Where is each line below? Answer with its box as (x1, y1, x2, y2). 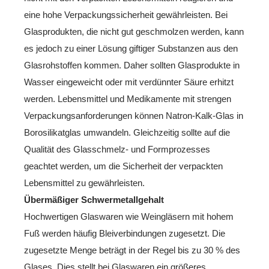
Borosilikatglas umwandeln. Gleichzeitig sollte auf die (24, 127, 230, 138)
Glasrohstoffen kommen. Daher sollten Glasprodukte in (24, 59, 240, 70)
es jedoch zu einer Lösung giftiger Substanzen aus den (24, 43, 238, 53)
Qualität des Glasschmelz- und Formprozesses (24, 144, 210, 154)
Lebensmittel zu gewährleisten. (24, 177, 145, 188)
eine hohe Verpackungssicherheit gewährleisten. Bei (24, 9, 228, 20)
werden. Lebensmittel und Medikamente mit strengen (24, 93, 231, 104)
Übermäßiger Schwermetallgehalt (24, 194, 164, 205)
